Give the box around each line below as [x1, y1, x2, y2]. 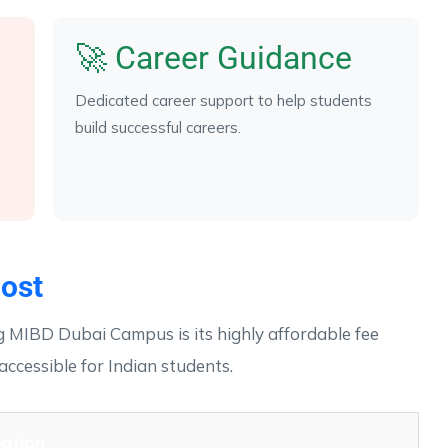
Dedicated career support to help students [75, 90, 372, 110]
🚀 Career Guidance [75, 38, 352, 77]
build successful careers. [75, 117, 241, 137]
